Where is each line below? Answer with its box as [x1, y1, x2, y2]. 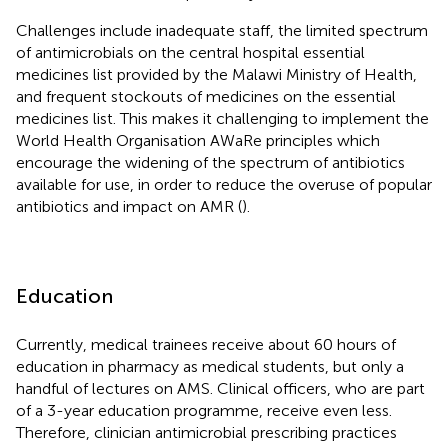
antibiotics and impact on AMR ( [16, 196, 242, 216]
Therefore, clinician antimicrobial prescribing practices [16, 422, 397, 442]
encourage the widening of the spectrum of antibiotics [16, 152, 405, 172]
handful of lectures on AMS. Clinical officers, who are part [16, 378, 425, 398]
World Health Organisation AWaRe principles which [16, 130, 380, 150]
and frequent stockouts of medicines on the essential [16, 86, 396, 106]
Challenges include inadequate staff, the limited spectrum [16, 20, 428, 40]
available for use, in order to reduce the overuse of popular [16, 174, 432, 194]
